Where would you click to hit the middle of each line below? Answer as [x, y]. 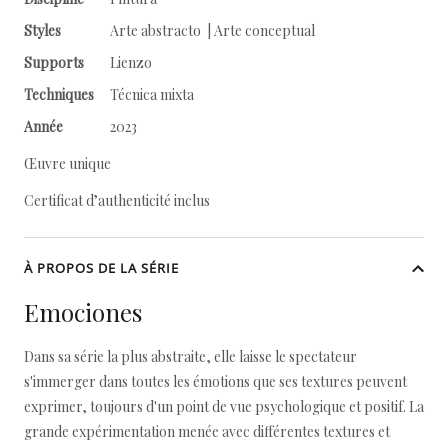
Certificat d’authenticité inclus [117, 200]
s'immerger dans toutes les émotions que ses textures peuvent [215, 381]
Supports [54, 62]
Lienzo [131, 62]
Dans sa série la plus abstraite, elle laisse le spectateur [190, 356]
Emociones [83, 312]
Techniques [59, 94]
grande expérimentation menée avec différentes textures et [207, 431]
